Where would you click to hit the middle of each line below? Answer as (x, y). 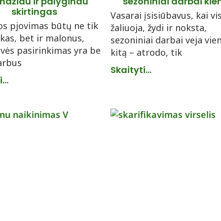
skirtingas (34, 12)
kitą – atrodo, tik (146, 52)
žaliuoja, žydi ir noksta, (159, 28)
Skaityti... (131, 70)
